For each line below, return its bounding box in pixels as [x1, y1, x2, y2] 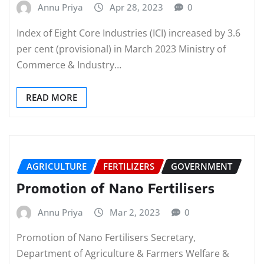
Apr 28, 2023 [110, 1, 163, 14]
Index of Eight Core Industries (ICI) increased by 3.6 [16, 27, 240, 39]
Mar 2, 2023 [110, 206, 160, 218]
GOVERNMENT [171, 160, 232, 172]
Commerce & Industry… [16, 58, 121, 71]
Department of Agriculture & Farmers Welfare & [16, 247, 229, 260]
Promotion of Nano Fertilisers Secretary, [16, 231, 196, 245]
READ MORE [26, 91, 77, 103]
